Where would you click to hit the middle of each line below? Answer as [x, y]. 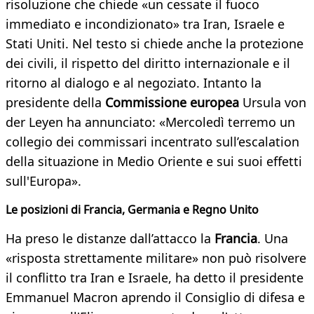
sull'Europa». [43, 181]
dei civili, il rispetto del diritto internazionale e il [148, 63]
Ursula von [274, 103]
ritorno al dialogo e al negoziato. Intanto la [134, 83]
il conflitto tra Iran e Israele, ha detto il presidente [155, 278]
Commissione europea [174, 103]
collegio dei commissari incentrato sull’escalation [152, 142]
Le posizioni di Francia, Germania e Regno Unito [132, 210]
